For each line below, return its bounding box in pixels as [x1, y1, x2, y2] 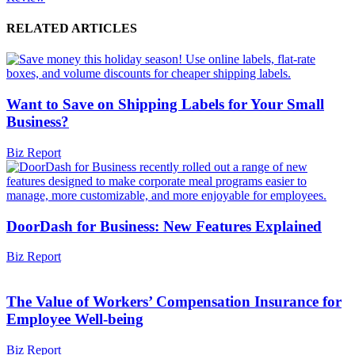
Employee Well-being [6, 310, 143, 327]
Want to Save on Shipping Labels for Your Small [6, 96, 324, 113]
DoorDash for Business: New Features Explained [6, 217, 322, 235]
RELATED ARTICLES [6, 21, 137, 36]
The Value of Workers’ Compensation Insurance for [6, 292, 342, 310]
